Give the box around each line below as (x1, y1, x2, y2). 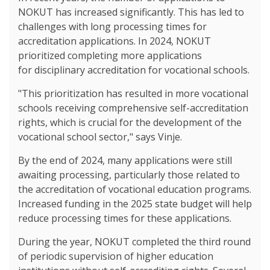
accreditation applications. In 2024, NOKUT (18, 34, 211, 48)
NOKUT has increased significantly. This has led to (18, 5, 244, 19)
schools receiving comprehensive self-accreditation (18, 101, 248, 115)
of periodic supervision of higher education (18, 249, 213, 263)
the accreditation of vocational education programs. (18, 182, 251, 196)
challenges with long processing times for (18, 19, 207, 33)
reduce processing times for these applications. (18, 211, 231, 225)
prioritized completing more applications (18, 48, 202, 62)
